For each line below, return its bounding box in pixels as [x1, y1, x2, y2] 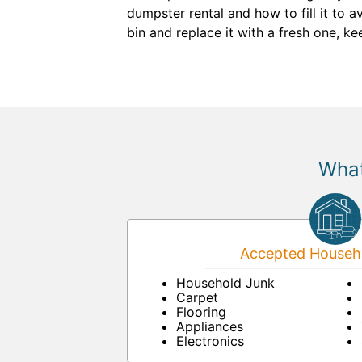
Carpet [176, 289, 218, 305]
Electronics [176, 333, 244, 349]
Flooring [176, 304, 226, 320]
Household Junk [176, 275, 275, 291]
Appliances [176, 318, 243, 335]
